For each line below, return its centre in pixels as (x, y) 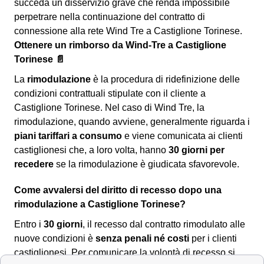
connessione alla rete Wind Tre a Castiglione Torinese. (128, 31)
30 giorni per (197, 150)
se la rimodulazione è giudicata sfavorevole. (146, 164)
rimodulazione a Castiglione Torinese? (100, 204)
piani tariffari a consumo (68, 136)
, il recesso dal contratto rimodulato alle (164, 224)
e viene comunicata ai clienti (182, 136)
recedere (34, 164)
